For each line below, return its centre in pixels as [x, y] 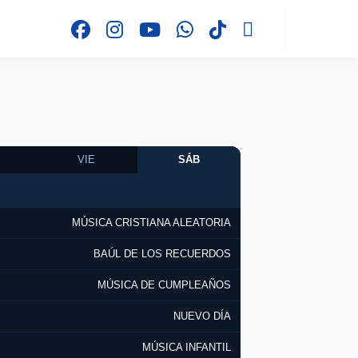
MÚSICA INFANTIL [187, 348]
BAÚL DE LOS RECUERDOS [162, 254]
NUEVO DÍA [202, 316]
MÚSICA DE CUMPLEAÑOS [164, 285]
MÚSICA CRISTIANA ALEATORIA [151, 223]
